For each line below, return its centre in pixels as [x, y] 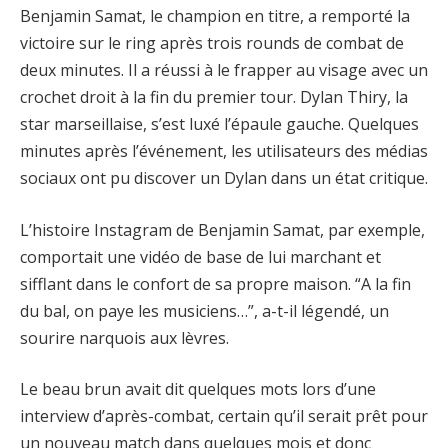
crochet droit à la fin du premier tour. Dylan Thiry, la [214, 97]
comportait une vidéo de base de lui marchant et [200, 256]
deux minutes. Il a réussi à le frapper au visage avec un [224, 70]
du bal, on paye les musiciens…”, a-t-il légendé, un [204, 310]
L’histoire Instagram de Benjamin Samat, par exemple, [222, 229]
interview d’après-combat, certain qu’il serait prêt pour [224, 416]
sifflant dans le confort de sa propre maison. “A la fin [215, 283]
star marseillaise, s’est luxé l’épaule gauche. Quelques [219, 124]
